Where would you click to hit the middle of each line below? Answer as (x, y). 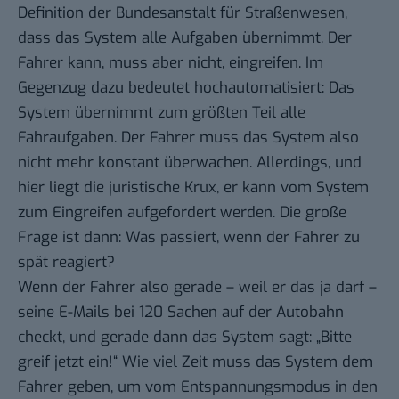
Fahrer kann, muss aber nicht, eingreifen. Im (171, 63)
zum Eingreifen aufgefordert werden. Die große (182, 213)
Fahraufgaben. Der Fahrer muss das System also (188, 138)
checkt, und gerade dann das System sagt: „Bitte (185, 338)
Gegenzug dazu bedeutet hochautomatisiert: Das (186, 88)
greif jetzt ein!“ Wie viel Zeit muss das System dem (195, 362)
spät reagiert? (66, 263)
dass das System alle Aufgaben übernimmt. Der (185, 38)
